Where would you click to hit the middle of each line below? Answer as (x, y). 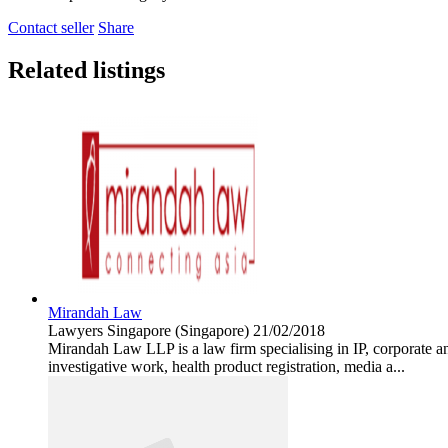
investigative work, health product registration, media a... (226, 367)
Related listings (86, 70)
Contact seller (51, 28)
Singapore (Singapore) (178, 331)
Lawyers (75, 331)
